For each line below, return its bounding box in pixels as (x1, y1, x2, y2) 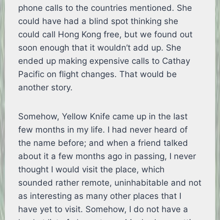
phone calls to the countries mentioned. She (18, 3, 192, 13)
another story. (18, 82, 73, 93)
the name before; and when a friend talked (18, 138, 189, 148)
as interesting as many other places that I (18, 191, 182, 201)
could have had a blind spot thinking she (18, 16, 179, 27)
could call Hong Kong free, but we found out (18, 29, 193, 40)
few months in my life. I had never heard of (18, 125, 188, 135)
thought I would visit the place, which (18, 165, 165, 175)
